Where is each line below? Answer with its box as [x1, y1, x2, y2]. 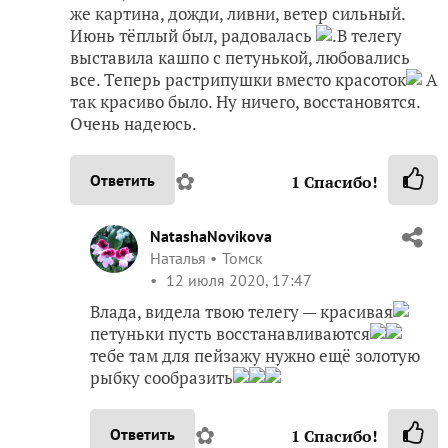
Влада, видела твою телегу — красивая [90, 300, 393, 324]
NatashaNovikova [150, 226, 272, 247]
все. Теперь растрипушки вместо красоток [70, 68, 406, 92]
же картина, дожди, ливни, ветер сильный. [70, 2, 405, 26]
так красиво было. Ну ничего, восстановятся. [70, 90, 420, 114]
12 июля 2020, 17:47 [162, 270, 312, 291]
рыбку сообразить [90, 366, 233, 390]
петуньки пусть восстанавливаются [90, 322, 370, 346]
